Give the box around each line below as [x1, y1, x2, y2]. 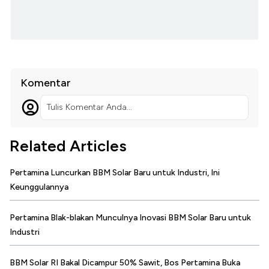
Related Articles [10, 136, 127, 156]
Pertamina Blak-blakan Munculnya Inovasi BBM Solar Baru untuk [10, 213, 251, 223]
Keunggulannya [10, 182, 68, 193]
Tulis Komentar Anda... [46, 102, 132, 113]
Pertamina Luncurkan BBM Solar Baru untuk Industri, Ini [10, 168, 220, 178]
